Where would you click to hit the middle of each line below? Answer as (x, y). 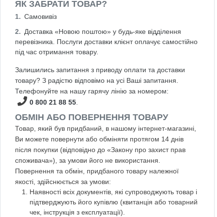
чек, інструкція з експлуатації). (77, 212)
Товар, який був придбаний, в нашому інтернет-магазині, (106, 128)
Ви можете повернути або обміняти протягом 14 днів (99, 139)
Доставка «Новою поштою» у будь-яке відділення (103, 31)
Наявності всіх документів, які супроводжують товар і (113, 192)
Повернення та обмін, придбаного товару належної (97, 171)
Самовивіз (40, 16)
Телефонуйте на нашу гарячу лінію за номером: (92, 91)
